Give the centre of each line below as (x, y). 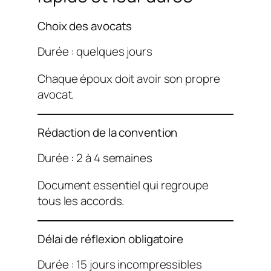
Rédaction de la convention (108, 132)
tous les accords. (81, 201)
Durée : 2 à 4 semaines (95, 158)
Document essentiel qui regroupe (123, 185)
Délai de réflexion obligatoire (110, 239)
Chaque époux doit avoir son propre (129, 79)
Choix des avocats (85, 26)
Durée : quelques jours (95, 52)
